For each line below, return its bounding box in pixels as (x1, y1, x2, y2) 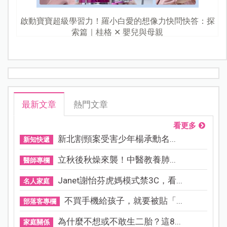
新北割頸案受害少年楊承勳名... (57, 134, 176, 144)
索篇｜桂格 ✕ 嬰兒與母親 (71, 27, 163, 37)
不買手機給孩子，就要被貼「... (64, 196, 182, 206)
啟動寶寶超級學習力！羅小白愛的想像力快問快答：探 (20, 16, 215, 26)
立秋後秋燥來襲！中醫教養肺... (57, 155, 176, 165)
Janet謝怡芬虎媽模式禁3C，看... (57, 175, 182, 185)
